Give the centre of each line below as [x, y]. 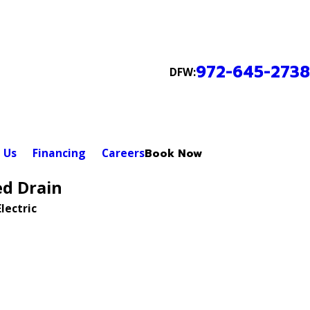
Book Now [173, 154]
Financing [59, 153]
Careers [123, 153]
